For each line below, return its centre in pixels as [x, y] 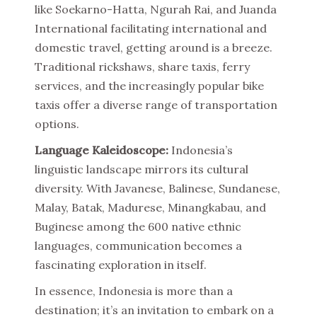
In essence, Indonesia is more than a [134, 291]
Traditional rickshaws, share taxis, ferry [142, 67]
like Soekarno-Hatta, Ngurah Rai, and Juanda [156, 9]
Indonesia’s [201, 150]
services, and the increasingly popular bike [149, 86]
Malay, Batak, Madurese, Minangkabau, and [150, 207]
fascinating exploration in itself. [121, 265]
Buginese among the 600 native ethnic [138, 226]
